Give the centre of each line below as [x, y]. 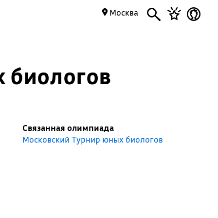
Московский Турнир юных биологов [92, 139]
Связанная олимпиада [68, 128]
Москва [123, 12]
